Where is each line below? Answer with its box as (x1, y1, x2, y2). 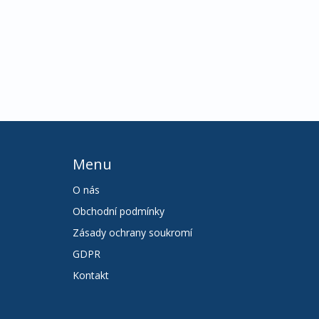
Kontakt (73, 268, 109, 283)
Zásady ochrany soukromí (73, 226, 192, 240)
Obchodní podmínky (73, 204, 164, 219)
